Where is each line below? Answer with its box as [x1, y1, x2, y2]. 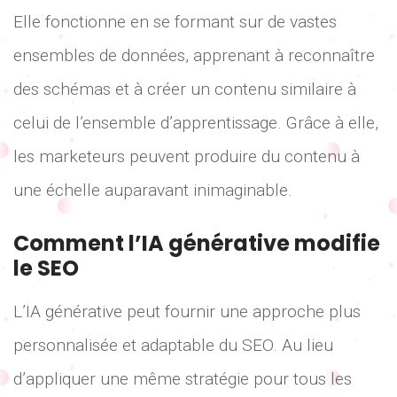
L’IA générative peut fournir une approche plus [13, 300, 361, 322]
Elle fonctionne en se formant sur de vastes [13, 12, 337, 33]
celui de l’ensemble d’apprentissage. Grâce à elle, [13, 113, 378, 134]
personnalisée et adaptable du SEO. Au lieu [13, 334, 333, 355]
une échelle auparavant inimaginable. [13, 180, 292, 201]
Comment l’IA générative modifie [13, 228, 380, 258]
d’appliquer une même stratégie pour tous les [13, 368, 352, 389]
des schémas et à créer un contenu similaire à [13, 79, 356, 100]
